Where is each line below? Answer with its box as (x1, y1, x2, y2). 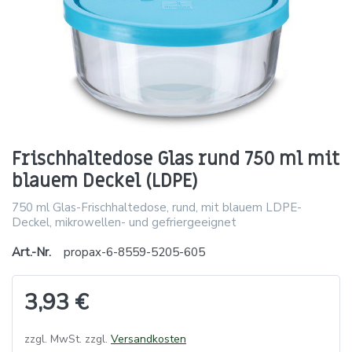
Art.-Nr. (12, 244, 51, 260)
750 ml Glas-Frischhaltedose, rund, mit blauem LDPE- (12, 199, 302, 215)
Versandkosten (111, 331, 186, 346)
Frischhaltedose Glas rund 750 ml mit (12, 146, 339, 171)
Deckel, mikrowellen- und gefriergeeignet (12, 214, 236, 230)
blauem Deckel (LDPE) (12, 168, 198, 193)
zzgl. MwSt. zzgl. (24, 331, 111, 346)
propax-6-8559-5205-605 (64, 244, 205, 260)
